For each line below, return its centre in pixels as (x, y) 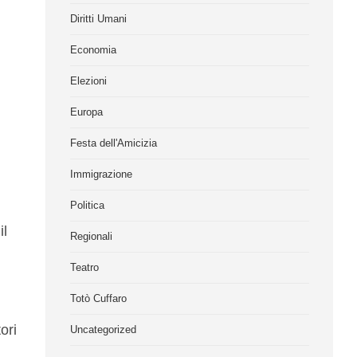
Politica (88, 205)
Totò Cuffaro (99, 298)
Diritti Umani (99, 19)
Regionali (92, 236)
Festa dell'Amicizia (114, 143)
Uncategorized (104, 330)
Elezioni (89, 81)
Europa (87, 112)
